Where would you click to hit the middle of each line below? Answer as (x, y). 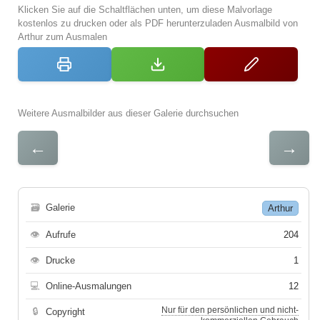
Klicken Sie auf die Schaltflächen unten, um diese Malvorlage (145, 10)
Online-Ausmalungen (89, 286)
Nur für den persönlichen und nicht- (230, 310)
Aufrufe (61, 235)
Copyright (65, 312)
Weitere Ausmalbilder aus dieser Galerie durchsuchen (128, 114)
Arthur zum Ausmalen (62, 37)
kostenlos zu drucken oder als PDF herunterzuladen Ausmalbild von (158, 24)
